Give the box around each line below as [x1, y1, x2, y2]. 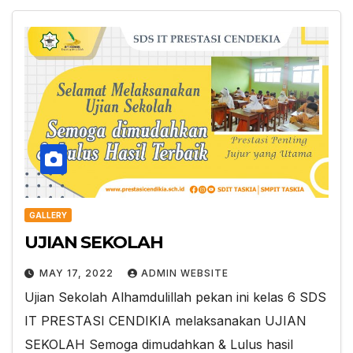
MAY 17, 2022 [39, 266, 117, 279]
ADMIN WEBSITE [141, 266, 229, 279]
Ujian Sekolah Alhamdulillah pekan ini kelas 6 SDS [24, 288, 326, 305]
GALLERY [29, 210, 67, 220]
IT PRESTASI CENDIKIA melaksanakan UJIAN [24, 312, 307, 329]
